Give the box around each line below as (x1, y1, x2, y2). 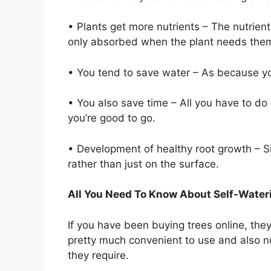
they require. (68, 249, 129, 261)
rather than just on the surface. (68, 157, 222, 170)
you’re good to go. (68, 112, 158, 125)
